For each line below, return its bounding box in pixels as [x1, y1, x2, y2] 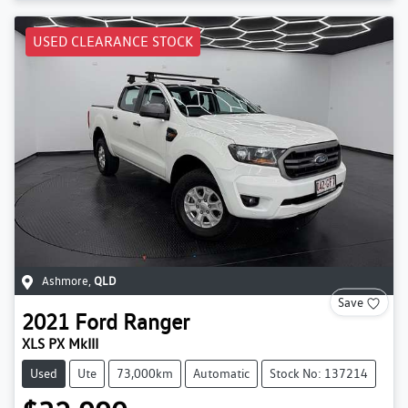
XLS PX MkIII [22, 334, 98, 352]
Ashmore [42, 273, 88, 288]
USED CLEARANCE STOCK [33, 33, 193, 51]
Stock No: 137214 [270, 365, 368, 381]
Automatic [193, 365, 250, 381]
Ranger [123, 308, 189, 335]
